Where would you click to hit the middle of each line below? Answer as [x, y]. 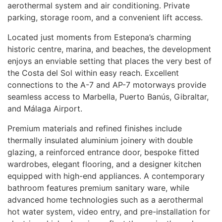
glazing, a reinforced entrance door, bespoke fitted [103, 152]
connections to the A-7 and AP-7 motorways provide [107, 85]
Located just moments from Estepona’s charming [99, 37]
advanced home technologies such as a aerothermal [105, 200]
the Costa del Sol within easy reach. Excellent [93, 73]
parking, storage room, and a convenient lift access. [105, 17]
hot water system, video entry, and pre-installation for [109, 212]
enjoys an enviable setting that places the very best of [110, 61]
